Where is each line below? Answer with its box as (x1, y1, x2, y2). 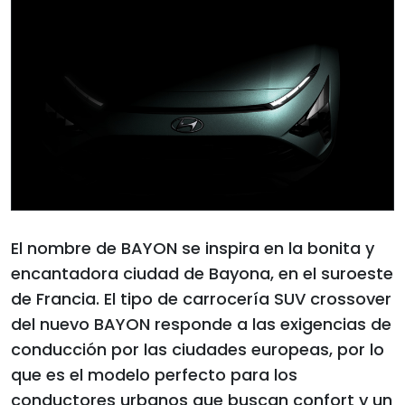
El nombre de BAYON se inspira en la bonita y (11, 237, 374, 260)
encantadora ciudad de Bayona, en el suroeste (11, 262, 393, 286)
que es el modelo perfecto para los (11, 363, 297, 387)
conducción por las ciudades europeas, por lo (11, 338, 384, 362)
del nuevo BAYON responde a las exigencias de (11, 313, 391, 336)
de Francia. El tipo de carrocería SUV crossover (11, 287, 391, 311)
